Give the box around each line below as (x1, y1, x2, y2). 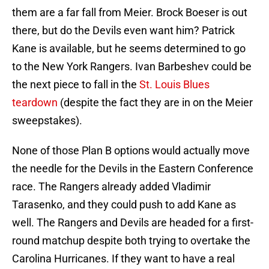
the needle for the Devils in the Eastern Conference (12, 162, 253, 175)
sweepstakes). (12, 114, 82, 127)
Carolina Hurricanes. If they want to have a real (12, 252, 235, 265)
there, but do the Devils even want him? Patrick (12, 24, 235, 37)
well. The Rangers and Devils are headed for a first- (12, 216, 253, 229)
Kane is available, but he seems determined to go (12, 42, 246, 55)
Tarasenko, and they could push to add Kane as (12, 198, 236, 211)
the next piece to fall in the (12, 78, 139, 91)
